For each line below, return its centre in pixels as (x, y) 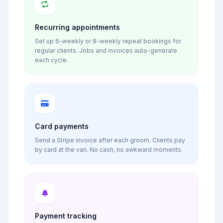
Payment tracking (66, 216)
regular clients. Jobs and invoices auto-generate (106, 51)
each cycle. (52, 60)
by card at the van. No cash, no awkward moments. (109, 150)
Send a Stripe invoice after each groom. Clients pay (110, 140)
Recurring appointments (77, 27)
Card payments (62, 126)
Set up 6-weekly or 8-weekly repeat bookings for (108, 41)
